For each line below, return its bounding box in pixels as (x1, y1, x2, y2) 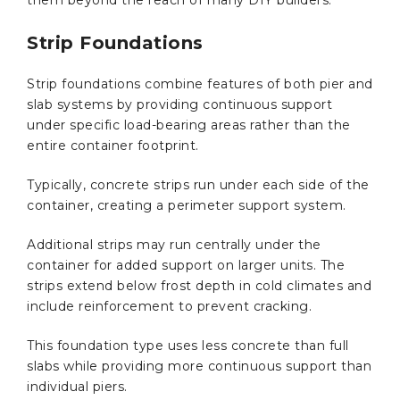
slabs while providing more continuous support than (27, 357, 371, 374)
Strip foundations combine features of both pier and (27, 75, 373, 92)
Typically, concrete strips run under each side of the (27, 176, 370, 193)
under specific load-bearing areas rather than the (27, 116, 351, 133)
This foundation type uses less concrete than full (27, 337, 349, 354)
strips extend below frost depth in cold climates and (27, 277, 371, 294)
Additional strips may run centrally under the (27, 236, 321, 253)
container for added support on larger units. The (27, 256, 345, 273)
